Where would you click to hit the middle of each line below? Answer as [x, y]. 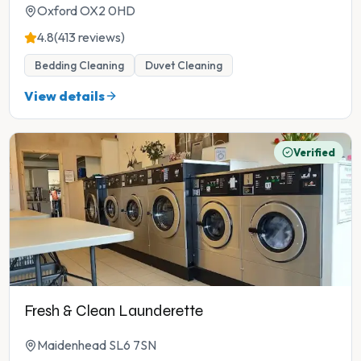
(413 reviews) [89, 37]
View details [64, 96]
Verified [314, 153]
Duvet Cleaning [184, 66]
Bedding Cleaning [79, 66]
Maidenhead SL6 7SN [97, 345]
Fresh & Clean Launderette [114, 311]
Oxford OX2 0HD [86, 11]
